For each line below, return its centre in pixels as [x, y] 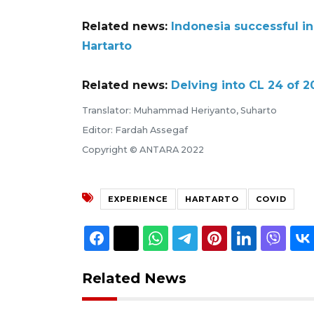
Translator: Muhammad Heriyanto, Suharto [179, 110]
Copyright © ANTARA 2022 [143, 149]
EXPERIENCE [138, 199]
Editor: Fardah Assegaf [135, 130]
